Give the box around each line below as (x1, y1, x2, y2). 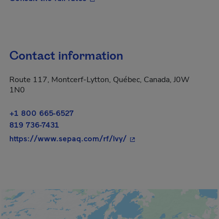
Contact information (9, 48, 123, 65)
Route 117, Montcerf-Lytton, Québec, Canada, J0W (9, 74, 190, 85)
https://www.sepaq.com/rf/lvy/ (9, 133, 127, 143)
